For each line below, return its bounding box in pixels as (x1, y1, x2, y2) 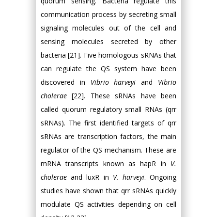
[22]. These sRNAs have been (67, 91, 176, 100)
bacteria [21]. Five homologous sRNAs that (41, 50, 176, 60)
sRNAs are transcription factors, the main (41, 131, 176, 141)
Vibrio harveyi (90, 77, 136, 87)
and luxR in (67, 172, 113, 182)
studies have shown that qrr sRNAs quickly (41, 186, 176, 195)
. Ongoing (144, 172, 177, 182)
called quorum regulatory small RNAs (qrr (41, 104, 176, 114)
